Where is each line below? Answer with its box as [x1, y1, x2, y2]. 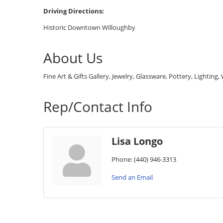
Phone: [111, 155, 132, 164]
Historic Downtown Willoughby [43, 23, 135, 32]
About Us [43, 48, 103, 68]
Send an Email [111, 173, 153, 182]
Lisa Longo [111, 134, 163, 148]
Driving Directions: [43, 6, 104, 16]
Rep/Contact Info [43, 97, 152, 116]
